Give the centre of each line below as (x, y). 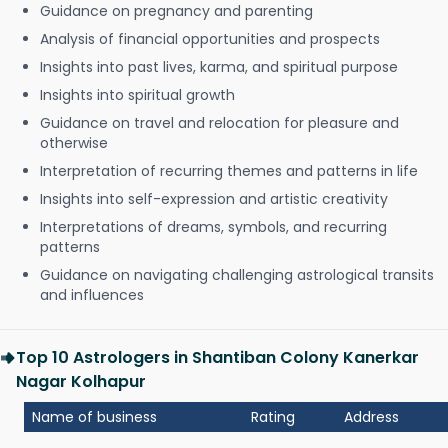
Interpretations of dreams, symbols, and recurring (213, 227)
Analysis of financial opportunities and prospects (210, 39)
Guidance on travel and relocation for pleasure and (219, 123)
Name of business (94, 417)
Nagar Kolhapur (81, 381)
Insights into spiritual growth (137, 95)
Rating (273, 417)
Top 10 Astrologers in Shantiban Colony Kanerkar (217, 357)
